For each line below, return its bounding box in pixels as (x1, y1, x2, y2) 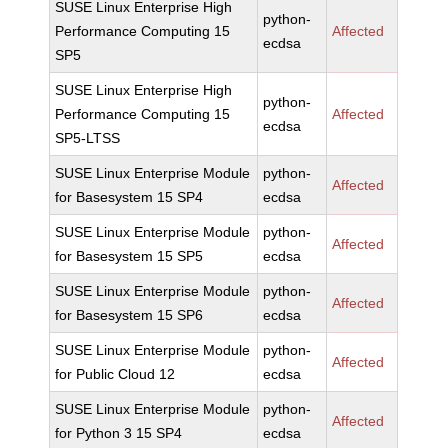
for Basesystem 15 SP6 (55, 307, 204, 323)
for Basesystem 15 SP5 (55, 248, 204, 264)
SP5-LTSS (55, 130, 121, 146)
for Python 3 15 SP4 (55, 425, 183, 441)
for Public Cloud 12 (55, 366, 176, 382)
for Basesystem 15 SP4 (55, 189, 204, 205)
